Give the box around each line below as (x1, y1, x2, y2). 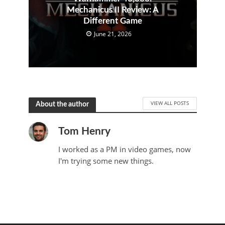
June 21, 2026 (94, 30, 132, 38)
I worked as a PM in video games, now (58, 144, 191, 154)
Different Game (83, 16, 142, 25)
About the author (35, 100, 89, 108)
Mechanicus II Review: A (66, 5, 159, 14)
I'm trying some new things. (58, 155, 154, 166)
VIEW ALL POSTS (150, 99, 189, 107)
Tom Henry (58, 126, 110, 137)
